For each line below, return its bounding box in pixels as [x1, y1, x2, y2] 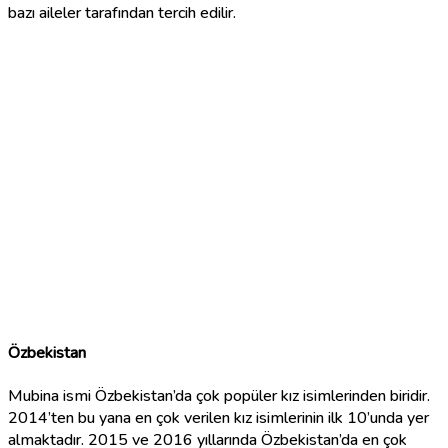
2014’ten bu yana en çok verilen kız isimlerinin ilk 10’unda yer [8, 406, 429, 429]
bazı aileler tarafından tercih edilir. [8, 2, 236, 25]
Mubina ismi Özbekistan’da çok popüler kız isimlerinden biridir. [8, 384, 430, 407]
